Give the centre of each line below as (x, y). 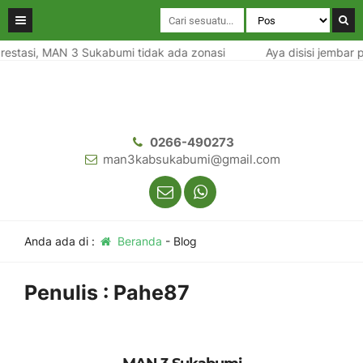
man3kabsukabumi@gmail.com (192, 159)
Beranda (138, 241)
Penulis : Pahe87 (107, 293)
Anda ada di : (61, 241)
